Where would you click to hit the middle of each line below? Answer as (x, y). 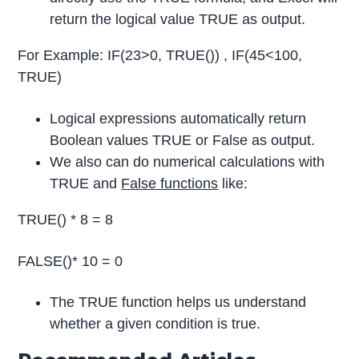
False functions (170, 183)
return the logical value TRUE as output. (178, 19)
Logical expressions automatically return (178, 118)
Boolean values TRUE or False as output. (183, 140)
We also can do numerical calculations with (188, 161)
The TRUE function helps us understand (178, 303)
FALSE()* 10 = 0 (71, 261)
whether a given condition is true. (155, 324)
